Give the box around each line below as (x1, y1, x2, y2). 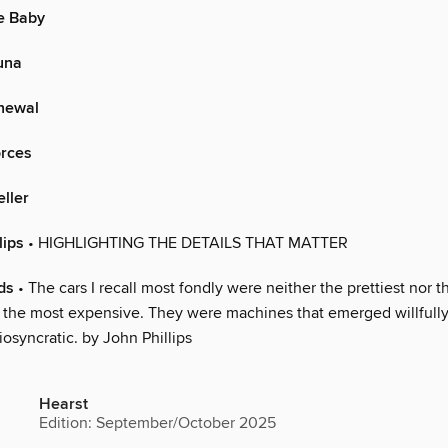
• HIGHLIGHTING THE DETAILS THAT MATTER (24, 233, 348, 254)
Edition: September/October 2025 (39, 413, 276, 434)
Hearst (39, 394, 88, 416)
